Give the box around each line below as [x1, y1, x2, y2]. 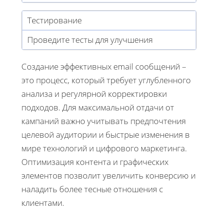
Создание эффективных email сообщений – [21, 60, 186, 72]
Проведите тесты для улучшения [27, 34, 153, 45]
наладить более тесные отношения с [21, 183, 163, 195]
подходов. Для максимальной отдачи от [21, 101, 174, 113]
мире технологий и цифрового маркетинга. [21, 142, 187, 154]
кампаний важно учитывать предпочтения [21, 115, 186, 127]
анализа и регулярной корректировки [21, 88, 167, 99]
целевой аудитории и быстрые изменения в [21, 128, 190, 140]
